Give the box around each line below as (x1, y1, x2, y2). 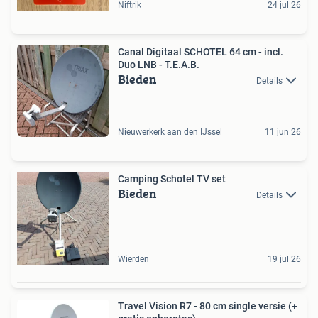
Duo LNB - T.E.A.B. (118, 58, 199, 70)
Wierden (118, 253, 149, 264)
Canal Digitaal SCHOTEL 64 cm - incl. (118, 45, 283, 57)
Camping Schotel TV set (118, 172, 226, 185)
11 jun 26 (265, 126, 301, 137)
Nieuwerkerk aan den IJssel (118, 126, 222, 137)
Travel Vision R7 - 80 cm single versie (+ (118, 300, 297, 312)
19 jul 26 (268, 253, 301, 264)
